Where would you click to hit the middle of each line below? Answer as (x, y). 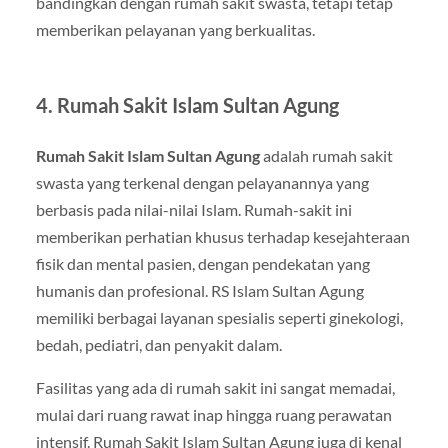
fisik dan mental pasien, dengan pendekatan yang (202, 263)
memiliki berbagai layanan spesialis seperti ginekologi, (219, 317)
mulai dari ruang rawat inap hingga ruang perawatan (213, 415)
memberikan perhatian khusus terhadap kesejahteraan (222, 236)
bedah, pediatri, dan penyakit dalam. (158, 344)
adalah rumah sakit (326, 155)
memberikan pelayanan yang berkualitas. (175, 29)
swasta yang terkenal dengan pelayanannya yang (202, 182)
